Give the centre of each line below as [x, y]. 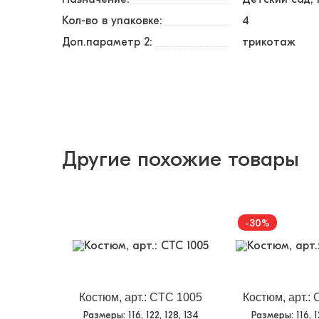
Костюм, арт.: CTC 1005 [141, 297]
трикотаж [269, 42]
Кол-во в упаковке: [112, 21]
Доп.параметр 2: [107, 42]
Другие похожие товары [181, 159]
